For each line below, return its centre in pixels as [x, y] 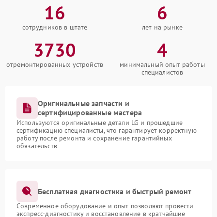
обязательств [37, 146]
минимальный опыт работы [162, 64]
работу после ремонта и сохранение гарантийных [94, 138]
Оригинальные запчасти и [84, 103]
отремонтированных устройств [55, 64]
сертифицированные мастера [90, 112]
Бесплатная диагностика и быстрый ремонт [115, 191]
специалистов [162, 72]
